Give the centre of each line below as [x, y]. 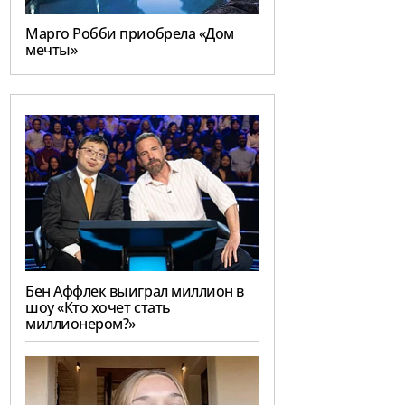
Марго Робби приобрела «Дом [130, 34]
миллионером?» [80, 324]
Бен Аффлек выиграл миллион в [135, 292]
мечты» [52, 50]
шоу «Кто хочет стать [98, 308]
